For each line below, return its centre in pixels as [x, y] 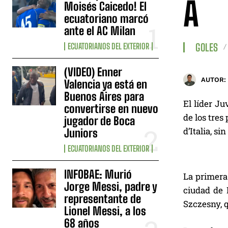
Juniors [81, 133]
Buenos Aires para [104, 96]
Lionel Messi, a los [105, 211]
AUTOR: [213, 80]
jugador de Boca [100, 121]
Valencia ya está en [106, 84]
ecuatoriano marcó [107, 18]
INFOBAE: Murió [98, 174]
